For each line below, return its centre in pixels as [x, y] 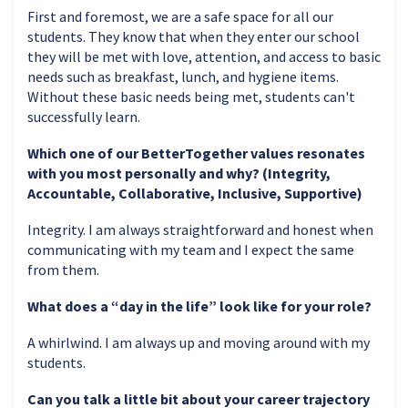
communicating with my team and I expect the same [191, 249]
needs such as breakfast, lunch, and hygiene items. [183, 76]
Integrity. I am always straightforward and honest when [200, 229]
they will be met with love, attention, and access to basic [204, 56]
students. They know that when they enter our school [194, 36]
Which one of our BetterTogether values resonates [196, 153]
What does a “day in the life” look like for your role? [200, 306]
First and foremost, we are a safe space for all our [180, 16]
